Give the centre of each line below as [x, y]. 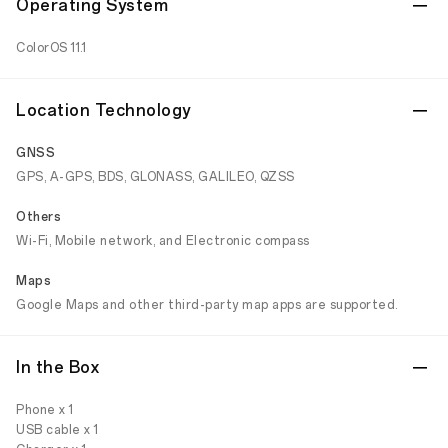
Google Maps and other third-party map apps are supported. [207, 305]
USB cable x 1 [57, 430]
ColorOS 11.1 [51, 48]
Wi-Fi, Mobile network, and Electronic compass [163, 241]
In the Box [57, 367]
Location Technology [103, 110]
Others [38, 217]
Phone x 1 [45, 410]
